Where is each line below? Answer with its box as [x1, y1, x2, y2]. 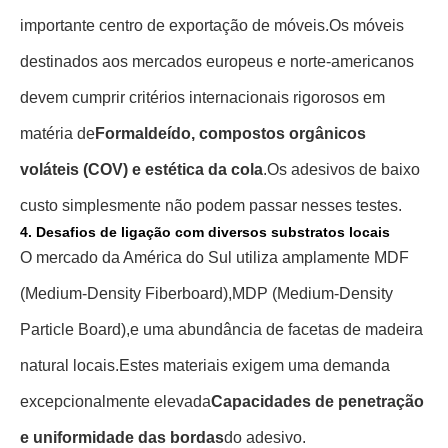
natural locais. [20, 357, 119, 374]
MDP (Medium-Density [232, 285, 393, 302]
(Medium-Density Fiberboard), [20, 285, 232, 302]
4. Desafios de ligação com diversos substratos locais [20, 224, 390, 240]
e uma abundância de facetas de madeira [130, 321, 423, 338]
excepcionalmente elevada [20, 393, 211, 410]
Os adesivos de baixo [267, 161, 420, 178]
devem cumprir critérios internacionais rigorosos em [20, 89, 385, 106]
